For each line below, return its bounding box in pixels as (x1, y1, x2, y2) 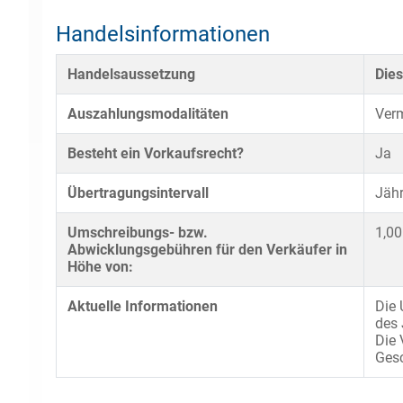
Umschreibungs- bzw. (67, 224, 208, 241)
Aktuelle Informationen (67, 298, 218, 315)
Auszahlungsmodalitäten (67, 105, 228, 122)
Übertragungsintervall (67, 184, 209, 201)
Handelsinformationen (56, 22, 270, 47)
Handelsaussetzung (67, 66, 195, 83)
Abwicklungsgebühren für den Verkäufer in (67, 241, 347, 258)
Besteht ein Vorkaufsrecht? (67, 145, 244, 162)
